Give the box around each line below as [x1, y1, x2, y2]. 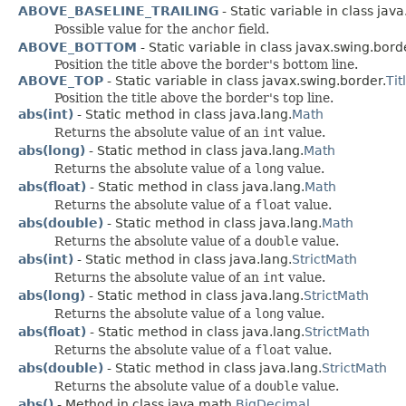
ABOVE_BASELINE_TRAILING [18, 3, 218, 18]
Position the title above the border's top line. [54, 90, 333, 105]
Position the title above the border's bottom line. [54, 56, 358, 72]
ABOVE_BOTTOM [18, 39, 137, 54]
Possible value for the [54, 21, 191, 36]
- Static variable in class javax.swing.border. [103, 72, 386, 88]
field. [235, 21, 269, 36]
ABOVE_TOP [18, 72, 103, 88]
